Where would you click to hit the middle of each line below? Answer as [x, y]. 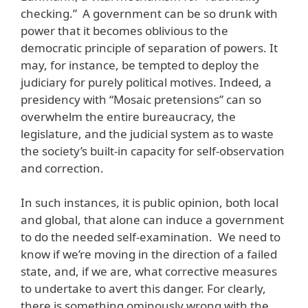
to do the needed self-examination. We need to [151, 237]
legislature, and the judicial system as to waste [147, 133]
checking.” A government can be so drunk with [149, 13]
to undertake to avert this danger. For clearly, [143, 289]
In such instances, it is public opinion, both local [150, 203]
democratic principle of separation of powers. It [149, 47]
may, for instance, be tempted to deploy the [140, 65]
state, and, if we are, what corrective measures [149, 272]
